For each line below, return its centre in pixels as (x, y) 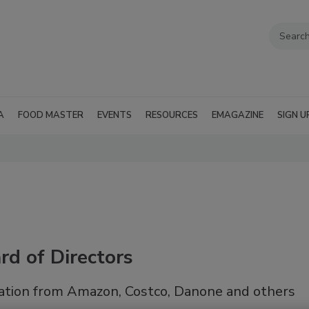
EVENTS (114, 115)
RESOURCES (172, 115)
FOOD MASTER (51, 115)
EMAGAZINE (238, 115)
